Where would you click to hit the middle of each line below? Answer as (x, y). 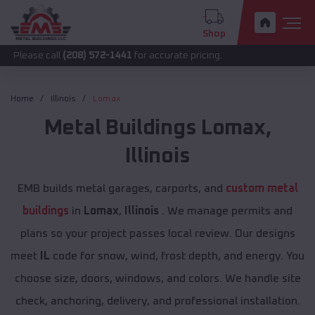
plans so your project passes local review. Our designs (157, 234)
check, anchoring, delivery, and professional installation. (157, 301)
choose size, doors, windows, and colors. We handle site (157, 279)
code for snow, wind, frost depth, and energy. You (177, 256)
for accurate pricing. (129, 56)
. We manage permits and (226, 211)
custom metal (262, 189)
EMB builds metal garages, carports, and (121, 189)
